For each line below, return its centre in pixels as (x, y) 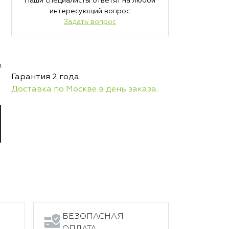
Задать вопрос (90, 22)
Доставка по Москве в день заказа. (84, 89)
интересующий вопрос (90, 11)
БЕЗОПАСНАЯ (93, 217)
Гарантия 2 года (45, 77)
